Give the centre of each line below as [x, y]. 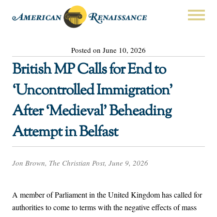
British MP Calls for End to [89, 70]
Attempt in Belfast [65, 132]
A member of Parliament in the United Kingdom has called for [107, 195]
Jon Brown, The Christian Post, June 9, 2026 [80, 163]
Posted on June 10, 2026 [108, 50]
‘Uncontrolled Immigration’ [92, 91]
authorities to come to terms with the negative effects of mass [104, 207]
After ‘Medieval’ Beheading [92, 111]
